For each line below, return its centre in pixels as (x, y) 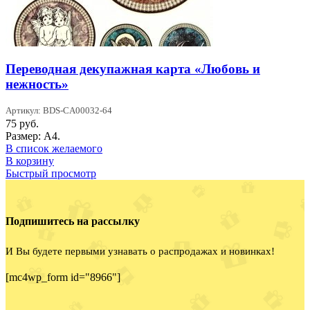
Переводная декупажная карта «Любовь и (133, 69)
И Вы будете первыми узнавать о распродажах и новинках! (140, 251)
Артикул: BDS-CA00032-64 (59, 111)
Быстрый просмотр (51, 174)
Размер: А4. (33, 136)
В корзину (30, 161)
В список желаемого (54, 149)
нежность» (37, 84)
